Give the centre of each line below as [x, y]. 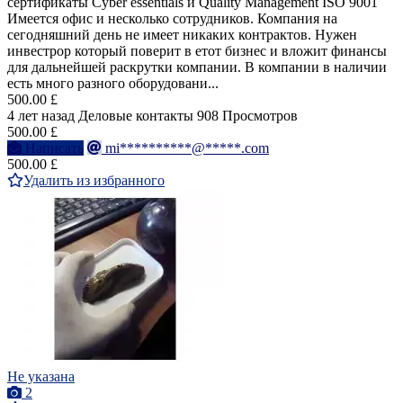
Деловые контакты [136, 116]
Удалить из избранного [94, 181]
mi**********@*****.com [187, 148]
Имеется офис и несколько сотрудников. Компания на [172, 19]
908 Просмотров [247, 116]
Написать [54, 148]
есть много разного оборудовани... [113, 84]
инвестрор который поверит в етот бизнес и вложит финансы [197, 51]
